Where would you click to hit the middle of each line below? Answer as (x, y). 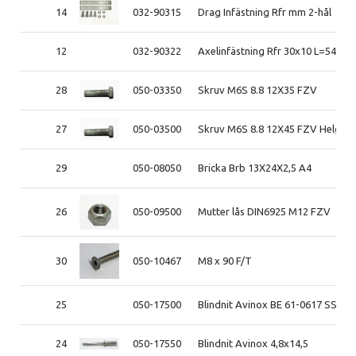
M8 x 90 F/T (225, 260)
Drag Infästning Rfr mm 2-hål (265, 12)
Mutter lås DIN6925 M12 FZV (265, 211)
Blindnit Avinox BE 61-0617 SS (268, 304)
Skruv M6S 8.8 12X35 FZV (258, 89)
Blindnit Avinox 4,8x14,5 (253, 343)
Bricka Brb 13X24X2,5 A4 (255, 167)
